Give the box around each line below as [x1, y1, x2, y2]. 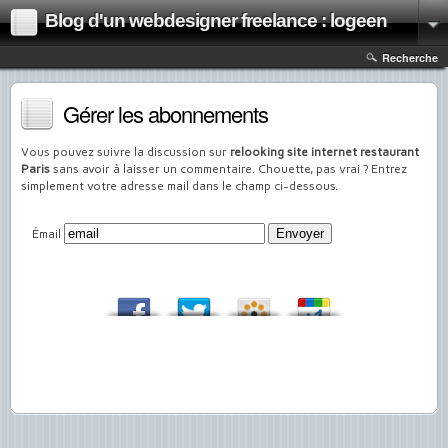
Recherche [382, 50, 438, 65]
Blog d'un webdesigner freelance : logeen [45, 10, 387, 31]
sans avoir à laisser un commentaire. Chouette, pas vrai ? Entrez [50, 162, 407, 176]
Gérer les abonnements [63, 98, 268, 129]
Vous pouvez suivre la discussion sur [21, 145, 230, 159]
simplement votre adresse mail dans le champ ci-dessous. [21, 179, 338, 193]
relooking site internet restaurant [230, 145, 419, 159]
